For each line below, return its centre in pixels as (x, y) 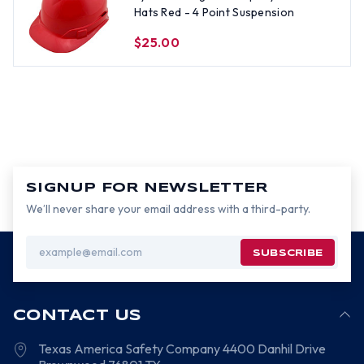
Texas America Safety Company (130, 349)
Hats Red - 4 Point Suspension (214, 12)
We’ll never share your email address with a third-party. (168, 209)
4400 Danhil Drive (273, 349)
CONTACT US (78, 316)
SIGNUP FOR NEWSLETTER (147, 188)
